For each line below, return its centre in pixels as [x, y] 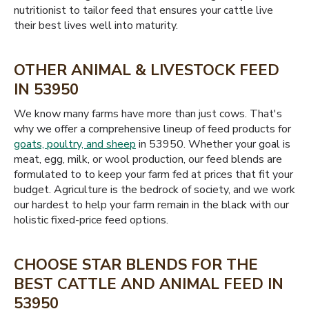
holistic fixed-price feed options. [91, 220]
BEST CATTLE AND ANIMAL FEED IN [149, 284]
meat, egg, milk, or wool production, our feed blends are [148, 159]
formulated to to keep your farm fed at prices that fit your [153, 175]
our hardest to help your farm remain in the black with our [151, 205]
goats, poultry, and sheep [75, 144]
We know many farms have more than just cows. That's [148, 114]
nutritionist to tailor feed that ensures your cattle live [143, 10]
